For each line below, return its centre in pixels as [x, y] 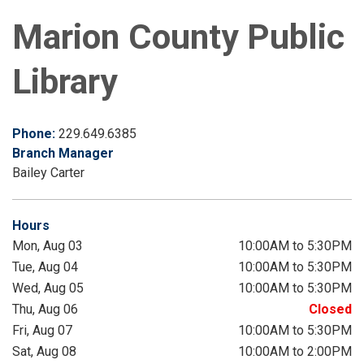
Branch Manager [63, 154]
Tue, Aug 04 [45, 267]
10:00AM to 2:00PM [295, 352]
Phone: [35, 134]
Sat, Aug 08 [44, 352]
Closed [330, 310]
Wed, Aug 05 [48, 288]
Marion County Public [178, 37]
